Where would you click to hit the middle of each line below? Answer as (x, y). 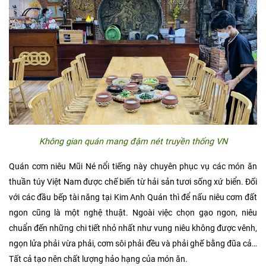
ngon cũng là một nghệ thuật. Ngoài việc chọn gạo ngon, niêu (133, 213)
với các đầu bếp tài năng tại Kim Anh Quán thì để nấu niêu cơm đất (133, 198)
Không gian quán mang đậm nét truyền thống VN (133, 142)
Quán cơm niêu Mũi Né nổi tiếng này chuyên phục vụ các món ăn (133, 167)
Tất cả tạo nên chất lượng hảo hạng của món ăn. (98, 259)
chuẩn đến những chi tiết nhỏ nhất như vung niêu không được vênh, (133, 229)
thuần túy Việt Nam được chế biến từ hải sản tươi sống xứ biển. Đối (133, 182)
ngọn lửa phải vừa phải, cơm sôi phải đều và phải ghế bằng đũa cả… (133, 244)
